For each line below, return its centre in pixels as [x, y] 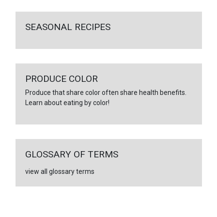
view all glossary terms [60, 171]
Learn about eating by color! [67, 102]
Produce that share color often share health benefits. [106, 92]
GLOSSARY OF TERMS [71, 154]
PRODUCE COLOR [61, 78]
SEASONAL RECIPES [68, 27]
